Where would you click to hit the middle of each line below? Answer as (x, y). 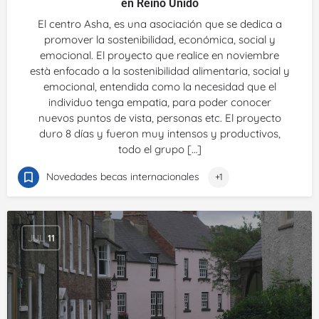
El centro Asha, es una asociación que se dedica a (159, 24)
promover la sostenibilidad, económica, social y (159, 40)
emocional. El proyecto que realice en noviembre (159, 55)
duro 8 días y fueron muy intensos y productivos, (159, 134)
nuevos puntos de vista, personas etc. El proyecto (159, 118)
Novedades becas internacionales (123, 177)
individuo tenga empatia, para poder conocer (159, 102)
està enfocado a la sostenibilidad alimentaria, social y (159, 71)
